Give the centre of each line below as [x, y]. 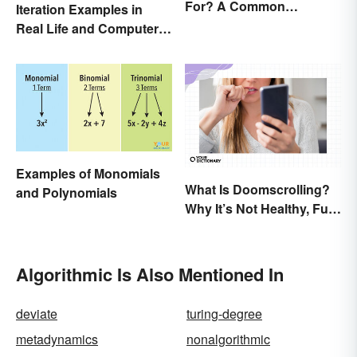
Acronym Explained [245, 25]
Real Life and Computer [87, 28]
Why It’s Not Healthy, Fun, [262, 209]
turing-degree [224, 314]
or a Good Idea [229, 228]
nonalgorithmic [228, 339]
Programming [57, 47]
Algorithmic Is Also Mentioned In [150, 275]
